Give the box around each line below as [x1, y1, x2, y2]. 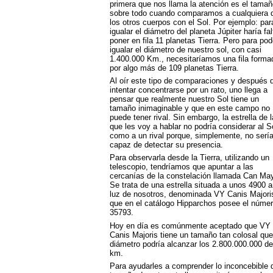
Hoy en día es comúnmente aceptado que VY [109, 221, 271, 230]
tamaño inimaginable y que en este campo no [109, 103, 270, 113]
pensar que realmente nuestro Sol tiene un [109, 94, 259, 104]
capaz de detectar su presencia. [109, 140, 223, 149]
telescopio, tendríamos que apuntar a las [109, 162, 253, 172]
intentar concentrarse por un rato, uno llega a [109, 85, 268, 94]
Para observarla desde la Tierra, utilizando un [109, 153, 269, 163]
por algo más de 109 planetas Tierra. [109, 63, 239, 73]
